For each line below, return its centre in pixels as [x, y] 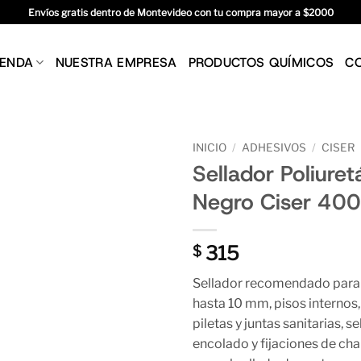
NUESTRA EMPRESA [116, 62]
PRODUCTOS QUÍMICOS [261, 62]
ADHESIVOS [274, 147]
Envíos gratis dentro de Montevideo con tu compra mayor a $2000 [180, 12]
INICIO [210, 147]
